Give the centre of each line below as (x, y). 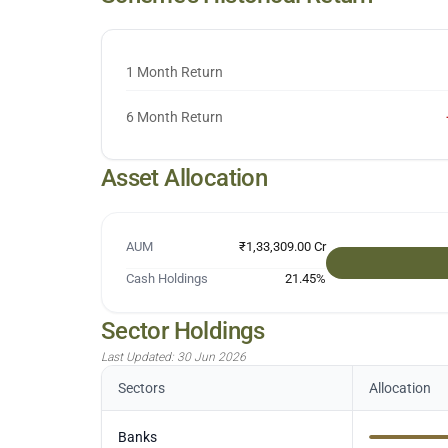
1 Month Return (174, 72)
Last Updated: (138, 357)
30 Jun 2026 (211, 357)
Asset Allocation (184, 178)
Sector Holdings (182, 331)
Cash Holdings (166, 278)
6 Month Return (174, 117)
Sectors (141, 388)
